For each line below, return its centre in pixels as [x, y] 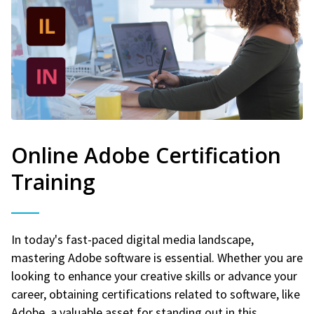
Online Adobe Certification [146, 155]
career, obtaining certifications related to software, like [156, 294]
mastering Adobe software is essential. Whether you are [157, 257]
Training [53, 182]
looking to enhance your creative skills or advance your [154, 275]
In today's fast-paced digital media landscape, [132, 239]
